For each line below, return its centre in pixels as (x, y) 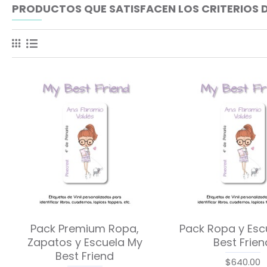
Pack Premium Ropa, (85, 228)
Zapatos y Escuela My (85, 242)
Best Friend (85, 256)
